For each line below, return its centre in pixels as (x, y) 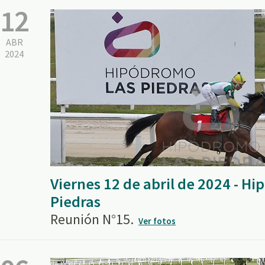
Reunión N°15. (92, 219)
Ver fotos (157, 221)
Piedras (75, 201)
